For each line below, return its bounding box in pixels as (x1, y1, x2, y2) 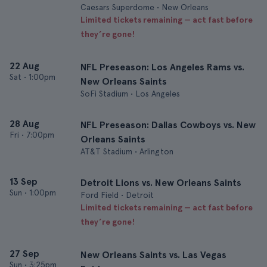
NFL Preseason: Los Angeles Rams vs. (80, 61, 244, 73)
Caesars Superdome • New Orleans (80, 2, 209, 12)
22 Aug (10, 60, 39, 72)
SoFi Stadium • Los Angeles (80, 89, 180, 98)
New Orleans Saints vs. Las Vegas (80, 249, 226, 260)
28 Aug (10, 118, 39, 129)
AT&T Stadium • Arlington (80, 147, 173, 156)
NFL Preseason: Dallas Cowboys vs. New (80, 119, 256, 131)
